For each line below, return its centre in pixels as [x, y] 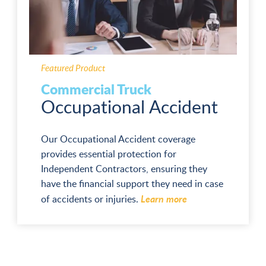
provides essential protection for [108, 154]
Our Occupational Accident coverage [118, 139]
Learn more [164, 199]
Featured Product [73, 68]
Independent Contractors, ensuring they [124, 169]
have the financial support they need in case [132, 184]
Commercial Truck [96, 89]
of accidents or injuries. [91, 199]
